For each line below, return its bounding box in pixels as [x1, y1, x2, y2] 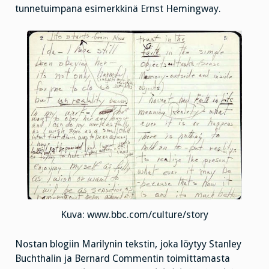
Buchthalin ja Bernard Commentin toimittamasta [15, 252, 230, 264]
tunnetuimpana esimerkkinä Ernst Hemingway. [15, 2, 221, 14]
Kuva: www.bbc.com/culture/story [61, 208, 208, 220]
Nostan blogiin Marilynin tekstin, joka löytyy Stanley [15, 238, 241, 250]
